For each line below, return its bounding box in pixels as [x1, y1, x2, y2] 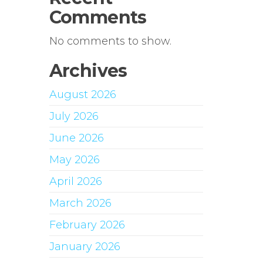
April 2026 [49, 175, 102, 188]
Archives [49, 60, 127, 82]
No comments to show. [49, 35, 171, 48]
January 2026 [49, 240, 120, 253]
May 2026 [49, 153, 100, 166]
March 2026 [49, 197, 112, 210]
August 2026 [49, 88, 116, 101]
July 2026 [49, 110, 99, 123]
